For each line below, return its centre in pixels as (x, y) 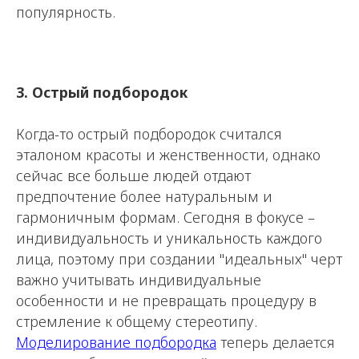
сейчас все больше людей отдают (133, 175)
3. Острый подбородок (102, 92)
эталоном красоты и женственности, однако (168, 155)
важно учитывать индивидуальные (139, 280)
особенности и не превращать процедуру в (166, 301)
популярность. (66, 12)
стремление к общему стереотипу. (137, 321)
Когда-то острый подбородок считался (149, 134)
